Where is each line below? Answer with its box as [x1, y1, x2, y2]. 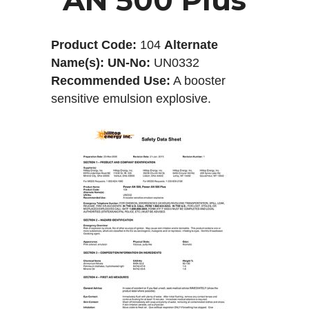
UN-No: [108, 55, 150, 70]
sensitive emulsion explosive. [51, 91, 211, 106]
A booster [170, 73, 226, 88]
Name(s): [51, 55, 104, 70]
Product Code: [51, 37, 137, 52]
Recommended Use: [51, 73, 170, 88]
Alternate [164, 37, 218, 52]
